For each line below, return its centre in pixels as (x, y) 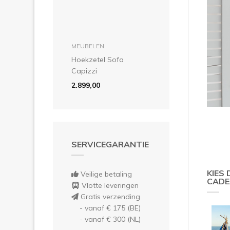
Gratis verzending (109, 196)
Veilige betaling (105, 174)
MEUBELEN (88, 46)
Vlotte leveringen (109, 185)
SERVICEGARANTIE (110, 144)
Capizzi (84, 71)
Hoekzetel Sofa (98, 59)
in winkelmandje (111, 42)
